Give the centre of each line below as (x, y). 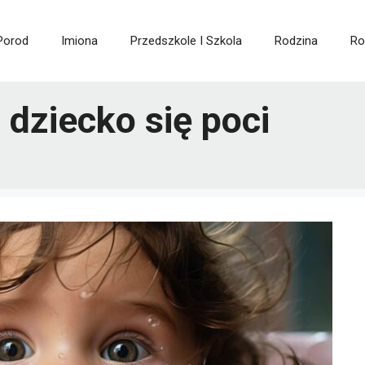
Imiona (79, 41)
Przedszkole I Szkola (186, 41)
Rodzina (296, 41)
